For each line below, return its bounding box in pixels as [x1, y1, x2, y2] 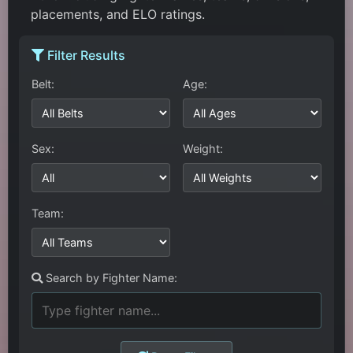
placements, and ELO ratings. [31, 6, 206, 23]
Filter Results [44, 47, 126, 64]
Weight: [183, 142, 223, 156]
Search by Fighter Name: [43, 271, 178, 285]
